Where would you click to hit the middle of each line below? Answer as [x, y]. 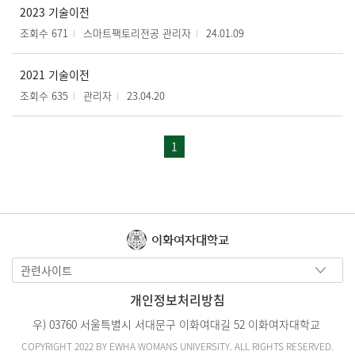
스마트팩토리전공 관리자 [137, 32]
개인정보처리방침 [177, 300]
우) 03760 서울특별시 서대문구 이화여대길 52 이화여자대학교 [177, 324]
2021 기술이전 [55, 74]
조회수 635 [44, 95]
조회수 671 [44, 32]
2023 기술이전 [55, 11]
